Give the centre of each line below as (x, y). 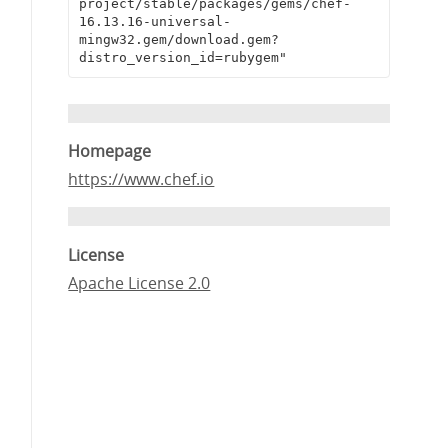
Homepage (110, 151)
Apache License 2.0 (139, 282)
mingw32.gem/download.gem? (178, 40)
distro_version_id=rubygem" (182, 58)
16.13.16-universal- (154, 22)
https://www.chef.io (141, 179)
